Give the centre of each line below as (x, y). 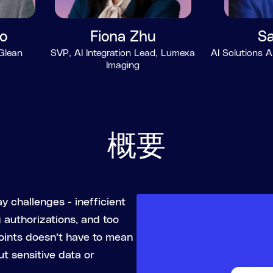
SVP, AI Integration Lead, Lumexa (123, 53)
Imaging (123, 65)
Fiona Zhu (123, 37)
